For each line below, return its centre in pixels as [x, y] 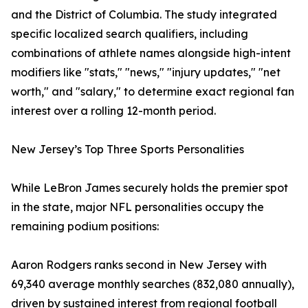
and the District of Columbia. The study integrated [144, 15]
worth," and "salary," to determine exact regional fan [153, 92]
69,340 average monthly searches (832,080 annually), [153, 284]
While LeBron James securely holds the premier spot [150, 188]
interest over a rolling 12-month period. [113, 111]
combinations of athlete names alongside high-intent [151, 53]
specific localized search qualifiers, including [130, 34]
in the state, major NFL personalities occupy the [137, 207]
